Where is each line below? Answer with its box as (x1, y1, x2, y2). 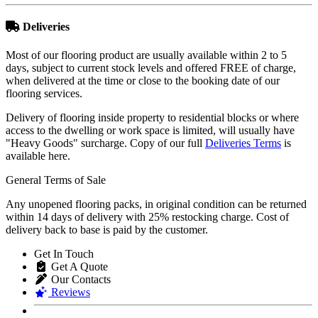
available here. (6, 149, 70, 162)
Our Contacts (48, 273, 111, 285)
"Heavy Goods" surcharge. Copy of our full (6, 136, 205, 149)
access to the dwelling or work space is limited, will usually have (6, 124, 295, 136)
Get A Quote (48, 260, 108, 273)
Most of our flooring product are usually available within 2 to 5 (6, 48, 287, 61)
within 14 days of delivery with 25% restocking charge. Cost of (6, 210, 289, 223)
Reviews (48, 285, 90, 298)
